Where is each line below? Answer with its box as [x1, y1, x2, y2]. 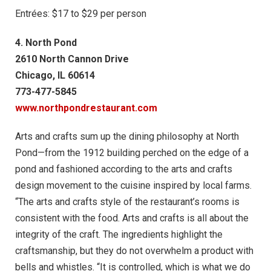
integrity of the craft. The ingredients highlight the [15, 229, 223, 241]
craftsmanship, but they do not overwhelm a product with [15, 245, 253, 257]
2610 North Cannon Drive [15, 53, 129, 65]
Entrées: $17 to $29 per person [15, 7, 146, 19]
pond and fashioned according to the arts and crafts [15, 163, 232, 175]
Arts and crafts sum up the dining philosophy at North [15, 131, 239, 143]
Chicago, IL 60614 [15, 69, 95, 81]
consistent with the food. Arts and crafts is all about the [15, 212, 249, 224]
